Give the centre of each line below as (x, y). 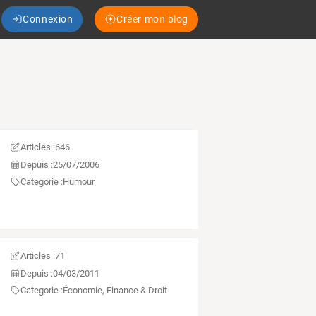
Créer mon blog (152, 19)
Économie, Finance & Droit (115, 291)
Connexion (48, 19)
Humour (78, 182)
